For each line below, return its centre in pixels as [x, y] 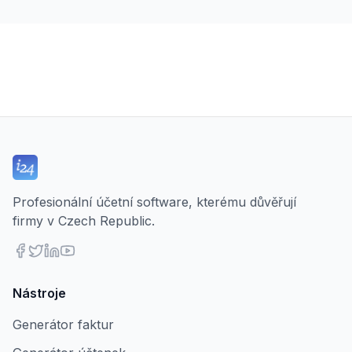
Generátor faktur [63, 324]
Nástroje [39, 293]
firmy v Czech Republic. [84, 221]
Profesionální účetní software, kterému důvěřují [154, 202]
